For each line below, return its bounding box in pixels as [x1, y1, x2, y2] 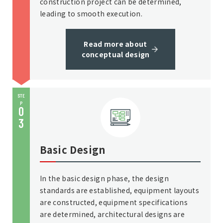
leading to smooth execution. [40, 8, 142, 18]
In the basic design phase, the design [40, 173, 169, 183]
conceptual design [81, 49, 150, 59]
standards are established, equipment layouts [40, 185, 200, 195]
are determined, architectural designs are [40, 209, 185, 219]
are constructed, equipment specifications [40, 197, 188, 207]
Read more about [84, 39, 147, 49]
